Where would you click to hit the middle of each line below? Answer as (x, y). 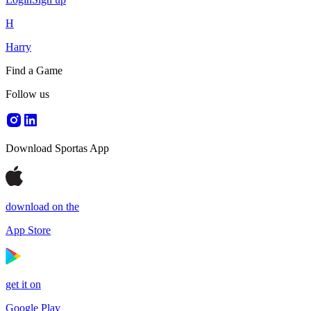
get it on (23, 284)
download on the (42, 207)
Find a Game (34, 70)
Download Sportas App (57, 148)
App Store (28, 230)
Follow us (27, 94)
